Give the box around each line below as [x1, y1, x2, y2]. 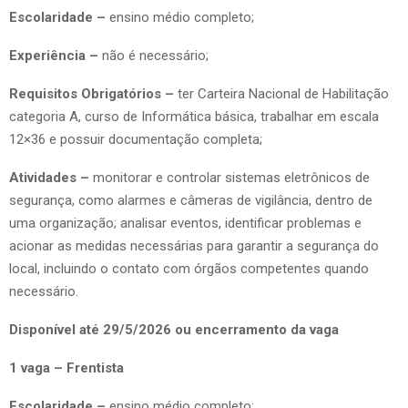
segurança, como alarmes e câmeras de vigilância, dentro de [9, 191, 372, 209]
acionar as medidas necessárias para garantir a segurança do [9, 237, 379, 254]
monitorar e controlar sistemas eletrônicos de [93, 168, 370, 186]
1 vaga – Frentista [9, 359, 124, 376]
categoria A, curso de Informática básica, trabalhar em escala [9, 107, 379, 125]
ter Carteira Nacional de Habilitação [178, 85, 389, 102]
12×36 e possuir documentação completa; [9, 130, 262, 148]
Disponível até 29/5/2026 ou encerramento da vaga [9, 321, 339, 338]
